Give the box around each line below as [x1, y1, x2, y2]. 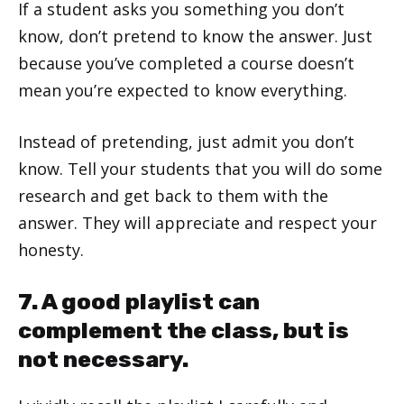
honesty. [18, 238, 84, 261]
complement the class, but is [18, 317, 349, 344]
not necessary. [18, 345, 188, 372]
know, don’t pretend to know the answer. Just [18, 24, 372, 47]
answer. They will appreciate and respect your [18, 211, 377, 234]
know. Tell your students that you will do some [18, 157, 382, 179]
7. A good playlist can [18, 288, 260, 315]
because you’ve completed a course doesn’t [18, 51, 354, 74]
